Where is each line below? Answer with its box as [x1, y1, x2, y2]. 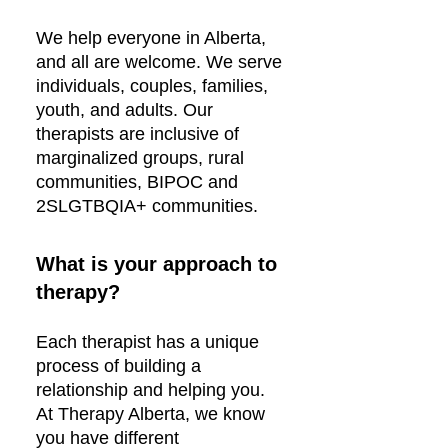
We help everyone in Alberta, [36, 28, 266, 48]
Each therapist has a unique [36, 332, 259, 352]
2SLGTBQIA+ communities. [36, 196, 258, 216]
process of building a [36, 356, 201, 376]
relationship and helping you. [36, 380, 265, 400]
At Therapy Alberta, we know [36, 404, 265, 424]
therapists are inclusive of [36, 124, 239, 144]
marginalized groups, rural [36, 148, 244, 168]
